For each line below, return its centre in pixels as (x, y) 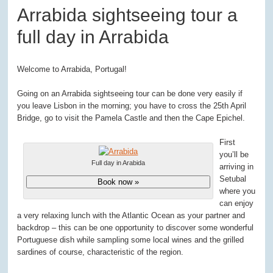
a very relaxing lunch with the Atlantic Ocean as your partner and (131, 216)
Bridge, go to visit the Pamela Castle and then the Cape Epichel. (131, 118)
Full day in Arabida (119, 163)
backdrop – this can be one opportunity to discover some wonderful (136, 228)
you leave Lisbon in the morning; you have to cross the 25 (120, 106)
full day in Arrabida (93, 37)
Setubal (233, 179)
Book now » (119, 182)
